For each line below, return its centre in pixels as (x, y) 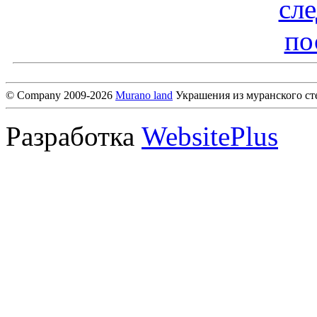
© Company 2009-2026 (60, 95)
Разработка (74, 136)
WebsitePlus (210, 136)
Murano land (144, 95)
